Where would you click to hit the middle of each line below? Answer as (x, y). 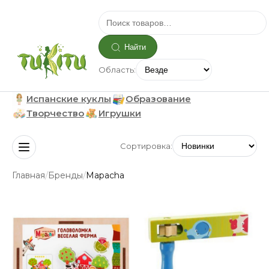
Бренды (65, 175)
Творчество (55, 113)
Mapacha (105, 175)
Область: (117, 70)
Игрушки (120, 113)
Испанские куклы (69, 99)
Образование (158, 99)
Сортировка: (146, 146)
